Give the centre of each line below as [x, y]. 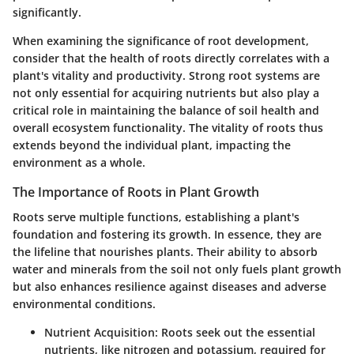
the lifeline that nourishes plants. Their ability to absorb [165, 251]
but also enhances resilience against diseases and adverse [169, 286]
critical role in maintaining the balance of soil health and [166, 110]
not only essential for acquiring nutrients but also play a [166, 92]
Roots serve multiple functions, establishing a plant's [156, 217]
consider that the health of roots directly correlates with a [171, 58]
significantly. [47, 12]
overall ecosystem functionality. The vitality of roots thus [168, 127]
